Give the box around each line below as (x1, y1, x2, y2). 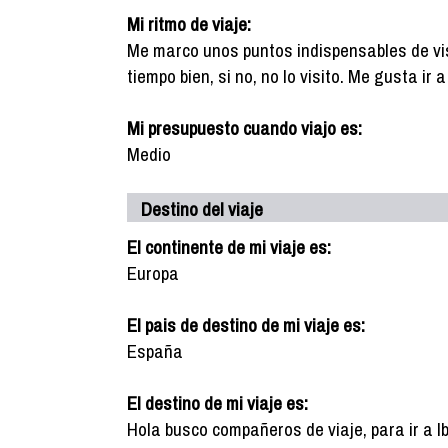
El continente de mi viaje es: (127, 234, 331, 260)
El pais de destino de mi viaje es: (127, 312, 365, 338)
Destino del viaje (141, 196, 263, 222)
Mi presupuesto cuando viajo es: (127, 115, 362, 141)
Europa (127, 260, 179, 286)
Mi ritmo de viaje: (127, 11, 251, 37)
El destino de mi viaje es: (127, 390, 308, 416)
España (127, 338, 183, 364)
